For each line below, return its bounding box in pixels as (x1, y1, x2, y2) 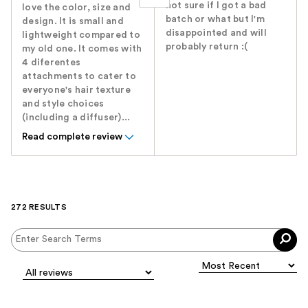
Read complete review (22, 131, 122, 142)
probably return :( (165, 41, 248, 52)
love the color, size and (22, 2, 131, 12)
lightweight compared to (22, 30, 140, 40)
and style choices (22, 98, 104, 109)
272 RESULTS (11, 202, 67, 211)
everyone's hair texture (22, 85, 131, 95)
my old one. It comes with (22, 43, 142, 54)
